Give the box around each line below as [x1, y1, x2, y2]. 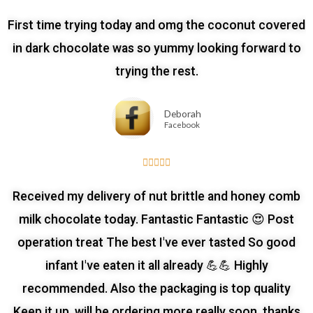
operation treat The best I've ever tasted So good [17, 235, 296, 250]
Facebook [164, 120, 200, 130]
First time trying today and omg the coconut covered [8, 18, 305, 33]
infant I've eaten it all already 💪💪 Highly [45, 259, 268, 273]
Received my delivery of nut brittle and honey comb [13, 189, 300, 204]
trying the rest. [115, 64, 198, 79]
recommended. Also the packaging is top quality [22, 282, 291, 296]
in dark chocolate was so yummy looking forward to [12, 41, 301, 56]
